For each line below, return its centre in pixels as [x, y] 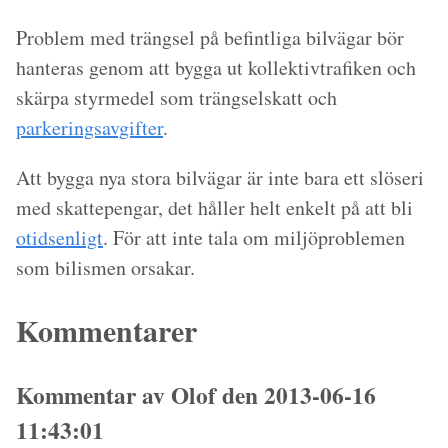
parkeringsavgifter [89, 127]
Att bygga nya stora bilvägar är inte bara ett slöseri [220, 177]
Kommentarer [106, 329]
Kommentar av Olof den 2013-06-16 [196, 394]
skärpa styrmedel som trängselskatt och [176, 97]
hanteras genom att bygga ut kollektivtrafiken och [216, 67]
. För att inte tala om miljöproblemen [254, 237]
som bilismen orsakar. [105, 267]
